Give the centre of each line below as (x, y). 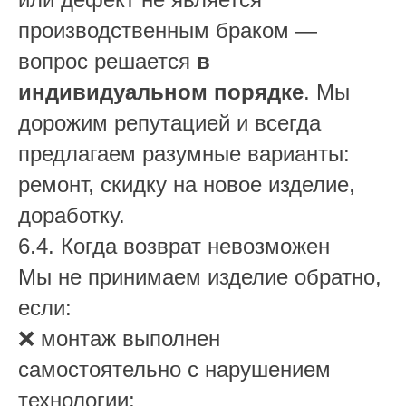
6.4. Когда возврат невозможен (174, 246)
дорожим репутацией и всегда (169, 123)
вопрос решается (107, 61)
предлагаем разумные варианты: (184, 154)
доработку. (72, 215)
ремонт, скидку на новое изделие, (187, 184)
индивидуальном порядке (161, 92)
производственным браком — (168, 30)
